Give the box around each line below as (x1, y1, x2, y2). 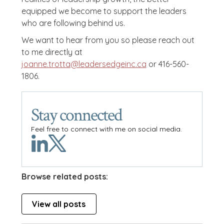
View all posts (32, 199, 86, 209)
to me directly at (21, 47, 82, 57)
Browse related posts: (21, 171, 108, 181)
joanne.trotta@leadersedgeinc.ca (21, 59, 146, 69)
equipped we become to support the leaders (21, 6, 186, 16)
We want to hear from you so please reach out (21, 35, 194, 45)
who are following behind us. (21, 18, 125, 28)
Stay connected (30, 103, 121, 127)
